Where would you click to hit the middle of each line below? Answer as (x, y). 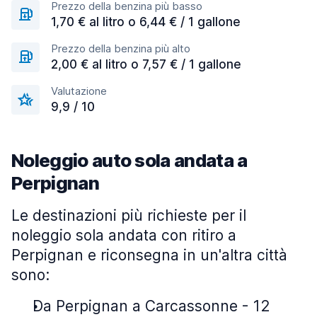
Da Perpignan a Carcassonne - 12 (151, 306)
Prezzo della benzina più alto (121, 48)
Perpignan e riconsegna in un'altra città (149, 255)
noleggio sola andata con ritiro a (124, 235)
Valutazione (79, 91)
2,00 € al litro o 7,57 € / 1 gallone (146, 64)
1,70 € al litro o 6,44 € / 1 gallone (146, 22)
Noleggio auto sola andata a (129, 160)
